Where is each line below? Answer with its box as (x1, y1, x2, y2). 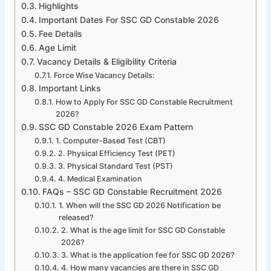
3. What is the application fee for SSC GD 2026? (60, 250, 235, 260)
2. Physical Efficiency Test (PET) (57, 148, 175, 158)
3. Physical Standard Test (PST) (57, 161, 173, 171)
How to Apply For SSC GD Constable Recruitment (55, 97, 233, 106)
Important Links (38, 82, 101, 93)
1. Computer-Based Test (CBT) (55, 135, 166, 145)
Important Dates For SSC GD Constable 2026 (38, 14, 219, 25)
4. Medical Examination (57, 174, 142, 183)
